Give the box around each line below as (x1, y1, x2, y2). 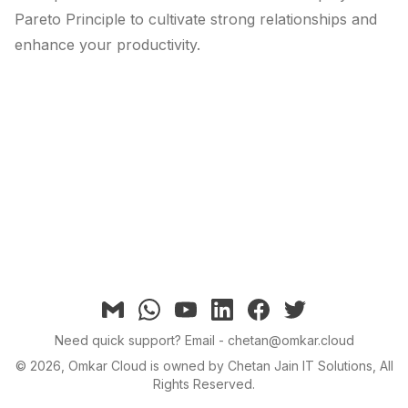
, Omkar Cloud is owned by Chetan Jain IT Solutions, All (60, 358, 393, 373)
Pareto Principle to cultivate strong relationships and (15, 10, 377, 28)
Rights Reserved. (153, 376, 255, 392)
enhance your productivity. (15, 36, 200, 54)
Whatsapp (138, 299, 199, 314)
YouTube (174, 299, 228, 314)
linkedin (210, 299, 257, 314)
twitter (283, 299, 320, 314)
